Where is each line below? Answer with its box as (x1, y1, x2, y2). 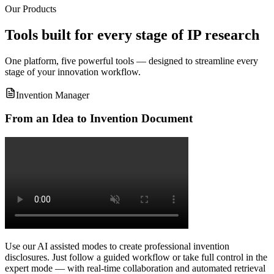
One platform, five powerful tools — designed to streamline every (5, 55, 258, 66)
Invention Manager (16, 89, 89, 100)
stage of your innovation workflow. (5, 66, 141, 77)
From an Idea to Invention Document (5, 112, 193, 125)
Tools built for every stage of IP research (5, 26, 259, 43)
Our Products (5, 3, 56, 14)
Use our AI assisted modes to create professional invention (5, 241, 229, 252)
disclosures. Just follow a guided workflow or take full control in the (5, 252, 267, 263)
